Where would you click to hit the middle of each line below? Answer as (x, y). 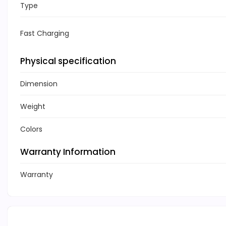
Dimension (39, 84)
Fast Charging (45, 34)
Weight (33, 107)
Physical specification (68, 61)
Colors (31, 129)
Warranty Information (68, 152)
